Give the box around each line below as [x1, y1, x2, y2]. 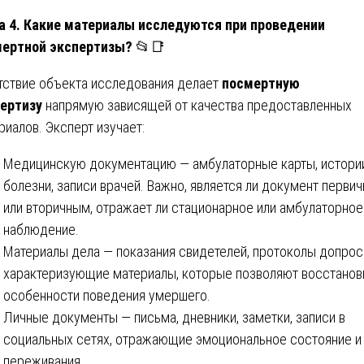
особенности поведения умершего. [3, 286, 210, 304]
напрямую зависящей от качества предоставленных [42, 96, 352, 114]
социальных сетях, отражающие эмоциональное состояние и [3, 330, 362, 348]
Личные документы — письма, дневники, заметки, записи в [3, 308, 345, 326]
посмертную [222, 74, 300, 92]
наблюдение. [3, 220, 79, 238]
